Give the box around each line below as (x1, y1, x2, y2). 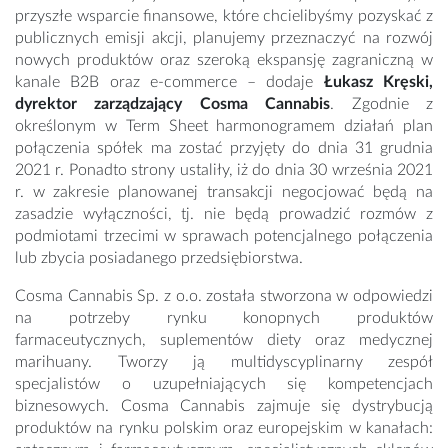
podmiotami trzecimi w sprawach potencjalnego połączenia (15, 228, 433, 245)
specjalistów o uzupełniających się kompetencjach (15, 376, 433, 393)
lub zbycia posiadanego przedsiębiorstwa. (15, 250, 303, 267)
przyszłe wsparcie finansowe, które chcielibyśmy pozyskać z (15, 8, 433, 25)
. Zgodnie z (330, 96, 434, 113)
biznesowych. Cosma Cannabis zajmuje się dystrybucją (15, 398, 433, 415)
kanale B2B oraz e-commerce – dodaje (15, 74, 324, 91)
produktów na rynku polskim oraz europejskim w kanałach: (15, 420, 433, 437)
